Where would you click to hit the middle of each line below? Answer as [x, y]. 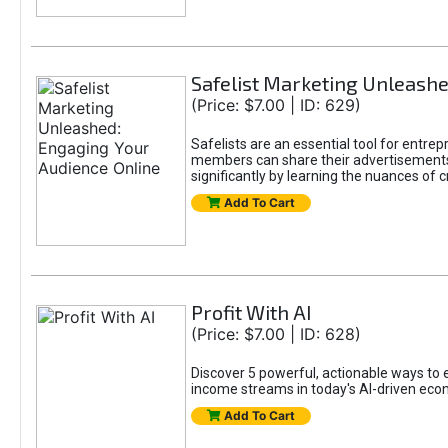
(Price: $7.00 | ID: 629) [275, 105]
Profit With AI [251, 312]
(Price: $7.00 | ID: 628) [275, 334]
